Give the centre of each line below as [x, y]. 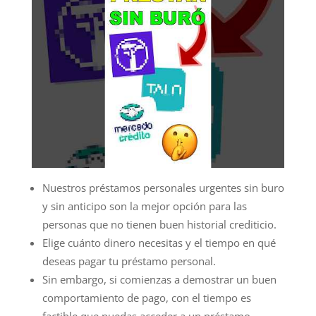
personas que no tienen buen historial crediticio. [159, 224]
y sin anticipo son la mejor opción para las [144, 206]
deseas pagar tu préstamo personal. [129, 261]
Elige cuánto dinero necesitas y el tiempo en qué [159, 242]
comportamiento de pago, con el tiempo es [146, 297]
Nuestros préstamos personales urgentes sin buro [163, 187]
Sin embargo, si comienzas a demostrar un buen [159, 279]
